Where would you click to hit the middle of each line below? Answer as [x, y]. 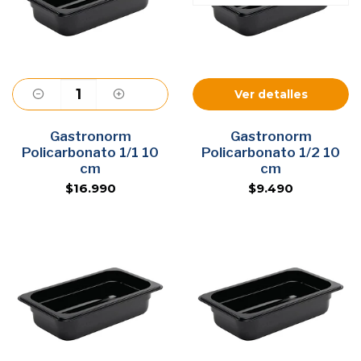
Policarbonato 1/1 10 [90, 152]
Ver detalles [271, 94]
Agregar [90, 134]
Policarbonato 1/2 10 [271, 152]
